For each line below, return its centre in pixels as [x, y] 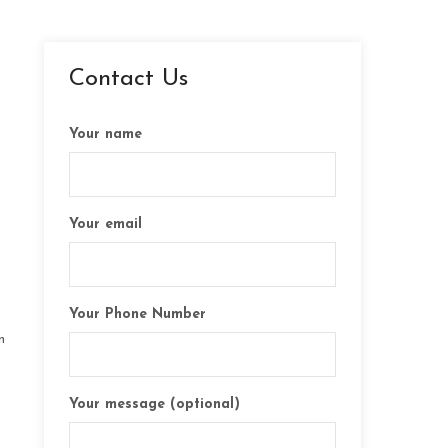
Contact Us [129, 79]
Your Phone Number [138, 314]
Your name [106, 134]
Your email [106, 224]
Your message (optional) [155, 404]
